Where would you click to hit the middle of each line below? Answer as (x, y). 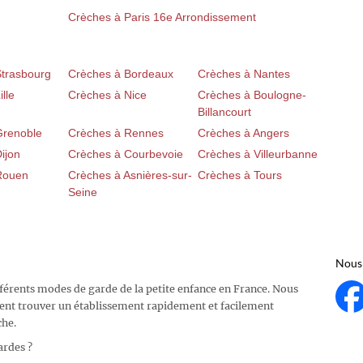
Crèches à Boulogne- (252, 95)
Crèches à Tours (240, 175)
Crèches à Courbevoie (126, 154)
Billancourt (224, 112)
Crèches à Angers (243, 133)
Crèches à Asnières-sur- (130, 175)
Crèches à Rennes (116, 133)
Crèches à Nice (107, 95)
